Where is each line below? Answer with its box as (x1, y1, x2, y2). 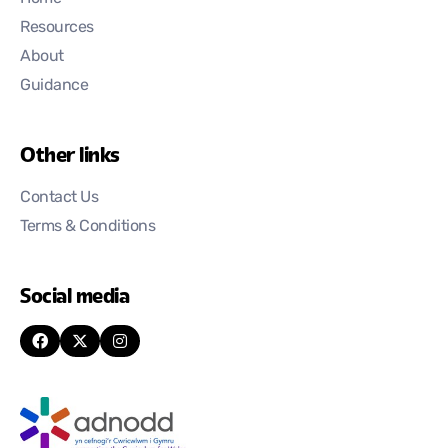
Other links (20, 143, 120, 168)
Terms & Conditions (20, 219, 156, 236)
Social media (20, 284, 130, 309)
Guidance (20, 78, 89, 95)
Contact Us (20, 190, 99, 207)
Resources (20, 20, 94, 37)
